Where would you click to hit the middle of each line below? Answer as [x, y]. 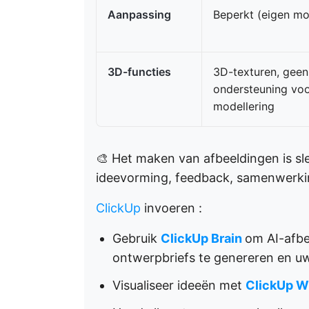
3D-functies [139, 72]
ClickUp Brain [201, 238]
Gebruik [137, 238]
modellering [244, 106]
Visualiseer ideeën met [179, 285]
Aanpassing [139, 14]
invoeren [170, 208]
